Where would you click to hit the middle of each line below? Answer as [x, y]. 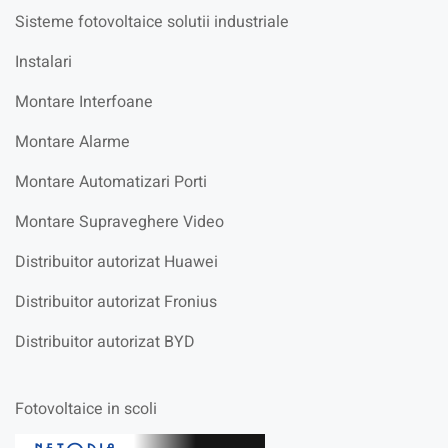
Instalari [43, 61]
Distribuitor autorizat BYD [105, 341]
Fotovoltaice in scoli [86, 408]
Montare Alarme [72, 141]
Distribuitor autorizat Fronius [116, 301]
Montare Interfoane [84, 101]
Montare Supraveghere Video [119, 221]
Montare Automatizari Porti [111, 181]
